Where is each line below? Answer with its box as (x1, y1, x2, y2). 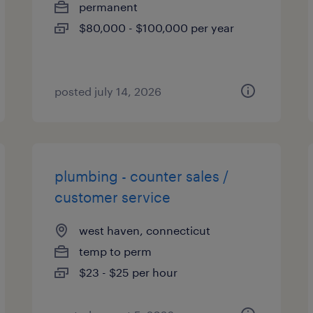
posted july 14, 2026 (54, 85, 162, 98)
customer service (54, 189, 171, 205)
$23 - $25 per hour (79, 265, 178, 279)
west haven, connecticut (79, 224, 211, 237)
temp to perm (79, 245, 152, 258)
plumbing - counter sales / (54, 168, 229, 184)
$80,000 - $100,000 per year (79, 21, 235, 34)
